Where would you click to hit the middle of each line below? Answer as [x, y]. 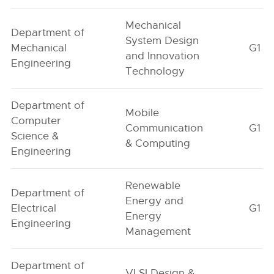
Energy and [155, 201]
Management [158, 231]
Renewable [153, 186]
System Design [162, 41]
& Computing [158, 143]
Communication [165, 128]
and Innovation [163, 56]
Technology [155, 71]
